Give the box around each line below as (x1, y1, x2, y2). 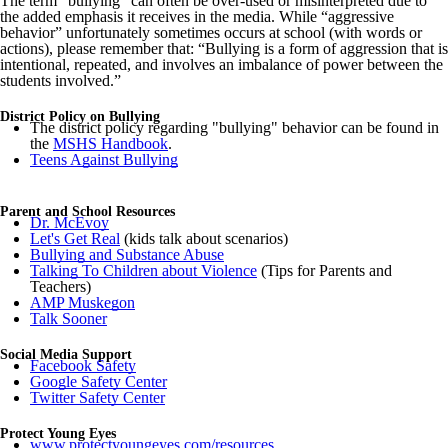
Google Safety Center (30, 372, 167, 390)
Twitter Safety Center (30, 388, 165, 406)
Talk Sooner (30, 309, 107, 327)
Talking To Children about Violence (30, 261, 257, 279)
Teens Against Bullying (30, 150, 178, 168)
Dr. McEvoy (30, 213, 109, 231)
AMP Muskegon (30, 293, 135, 311)
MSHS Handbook (53, 134, 168, 152)
